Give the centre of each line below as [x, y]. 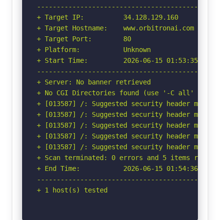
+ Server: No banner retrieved [94, 82]
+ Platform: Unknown [94, 49]
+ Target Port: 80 [84, 39]
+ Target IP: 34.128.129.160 [108, 17]
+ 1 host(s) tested [72, 190]
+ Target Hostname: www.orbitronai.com [115, 28]
